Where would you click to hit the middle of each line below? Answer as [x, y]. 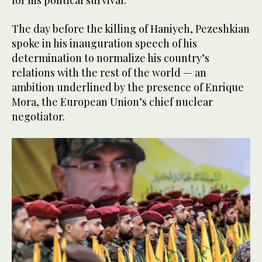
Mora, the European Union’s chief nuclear [112, 101]
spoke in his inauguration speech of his [104, 43]
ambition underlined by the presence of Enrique [128, 87]
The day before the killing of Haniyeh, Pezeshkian [131, 28]
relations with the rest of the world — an [109, 72]
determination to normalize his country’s [111, 58]
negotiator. [38, 116]
